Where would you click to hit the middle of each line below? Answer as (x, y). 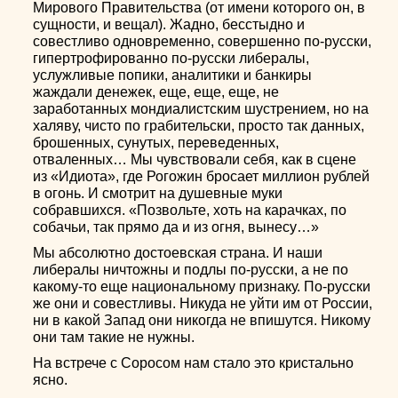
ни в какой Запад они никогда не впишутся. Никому (202, 320)
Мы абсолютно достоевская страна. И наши (178, 253)
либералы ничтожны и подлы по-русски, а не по (191, 270)
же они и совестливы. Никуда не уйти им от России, (203, 303)
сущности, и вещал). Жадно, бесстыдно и (169, 24)
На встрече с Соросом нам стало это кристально (194, 363)
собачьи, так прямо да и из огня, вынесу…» (176, 227)
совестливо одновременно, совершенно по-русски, (203, 41)
